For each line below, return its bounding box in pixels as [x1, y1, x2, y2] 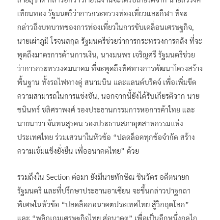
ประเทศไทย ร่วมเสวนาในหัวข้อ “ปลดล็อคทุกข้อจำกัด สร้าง [17, 132, 195, 141]
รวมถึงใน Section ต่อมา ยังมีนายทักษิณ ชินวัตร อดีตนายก [17, 171, 190, 181]
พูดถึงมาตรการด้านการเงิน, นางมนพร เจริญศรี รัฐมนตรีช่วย [17, 49, 195, 59]
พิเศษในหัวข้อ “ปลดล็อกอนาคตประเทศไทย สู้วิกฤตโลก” [17, 199, 189, 209]
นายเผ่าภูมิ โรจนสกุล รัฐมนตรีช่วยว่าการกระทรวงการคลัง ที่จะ [17, 35, 202, 45]
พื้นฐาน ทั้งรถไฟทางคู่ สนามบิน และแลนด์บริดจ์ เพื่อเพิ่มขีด [17, 77, 196, 86]
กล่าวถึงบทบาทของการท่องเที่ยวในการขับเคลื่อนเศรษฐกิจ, [17, 22, 194, 31]
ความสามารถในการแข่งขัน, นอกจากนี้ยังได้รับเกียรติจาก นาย [17, 90, 199, 100]
